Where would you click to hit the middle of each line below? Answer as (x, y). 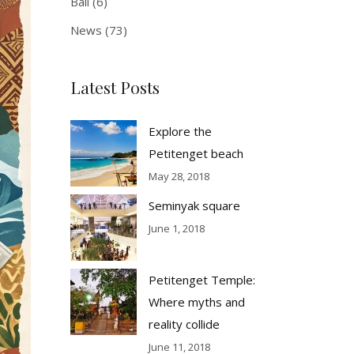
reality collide (184, 324)
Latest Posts (115, 87)
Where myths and (196, 302)
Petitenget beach (196, 153)
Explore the (180, 131)
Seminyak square (194, 205)
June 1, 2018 (176, 228)
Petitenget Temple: (201, 280)
